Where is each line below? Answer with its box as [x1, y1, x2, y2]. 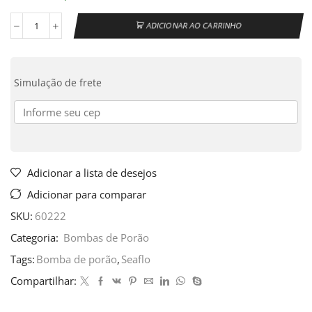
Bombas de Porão [63, 231, 149, 245]
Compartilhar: [10, 274, 77, 288]
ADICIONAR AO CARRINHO [146, 20, 243, 31]
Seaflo [121, 252, 150, 267]
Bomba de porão [36, 252, 117, 267]
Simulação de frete [14, 76, 102, 90]
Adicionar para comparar [27, 187, 146, 202]
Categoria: [10, 231, 61, 245]
